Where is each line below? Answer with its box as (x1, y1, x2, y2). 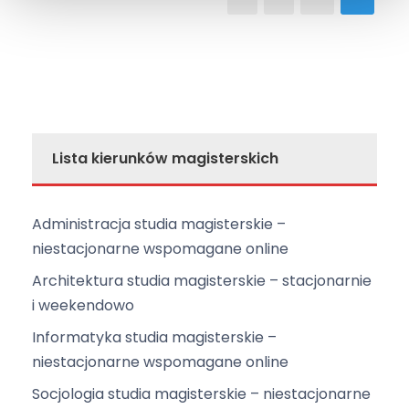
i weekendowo (32, 295, 134, 317)
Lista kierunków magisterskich (52, 148, 278, 170)
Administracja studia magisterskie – (32, 214, 286, 236)
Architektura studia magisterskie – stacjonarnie (32, 270, 372, 292)
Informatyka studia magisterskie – (32, 327, 277, 349)
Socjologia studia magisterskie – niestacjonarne (32, 383, 371, 405)
